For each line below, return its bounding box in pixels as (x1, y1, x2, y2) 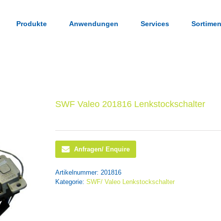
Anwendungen (69, 19, 118, 28)
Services (141, 19, 169, 28)
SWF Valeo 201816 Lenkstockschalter (55, 99, 205, 109)
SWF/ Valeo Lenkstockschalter (86, 178, 175, 186)
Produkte (16, 19, 47, 28)
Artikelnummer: (55, 169, 101, 177)
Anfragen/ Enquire (74, 146, 130, 153)
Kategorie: (55, 178, 86, 186)
